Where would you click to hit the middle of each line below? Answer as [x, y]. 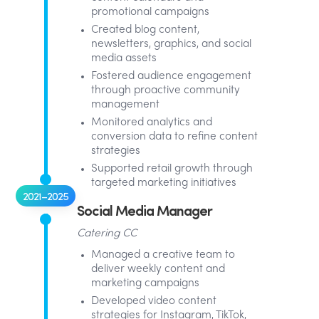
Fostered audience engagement [171, 76]
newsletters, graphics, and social [171, 44]
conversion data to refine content [174, 137]
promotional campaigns [150, 12]
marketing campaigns [145, 283]
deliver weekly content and [158, 269]
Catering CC [107, 234]
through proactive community [166, 90]
